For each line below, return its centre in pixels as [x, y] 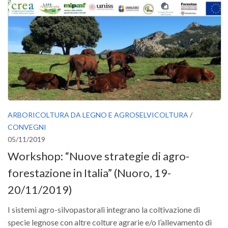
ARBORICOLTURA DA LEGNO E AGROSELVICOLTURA [98, 115]
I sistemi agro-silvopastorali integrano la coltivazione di [104, 210]
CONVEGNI [27, 127]
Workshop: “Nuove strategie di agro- [98, 156]
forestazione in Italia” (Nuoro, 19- [89, 173]
